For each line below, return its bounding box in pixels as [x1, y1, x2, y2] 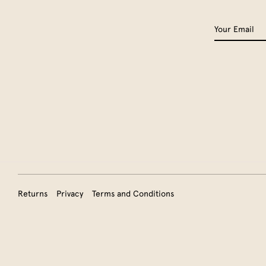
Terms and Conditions [92, 189, 174, 199]
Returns [18, 189, 47, 199]
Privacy [56, 189, 83, 199]
